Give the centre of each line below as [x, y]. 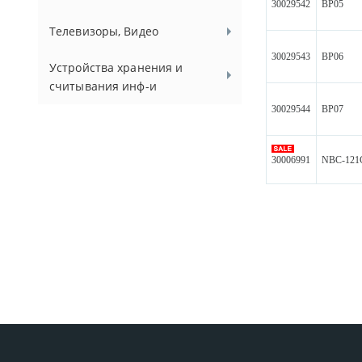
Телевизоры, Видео [104, 31]
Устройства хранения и [116, 67]
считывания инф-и [103, 86]
